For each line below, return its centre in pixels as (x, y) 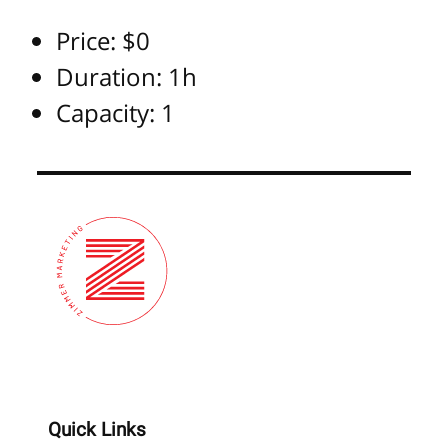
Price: (89, 40)
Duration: (112, 76)
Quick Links (97, 430)
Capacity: (108, 112)
